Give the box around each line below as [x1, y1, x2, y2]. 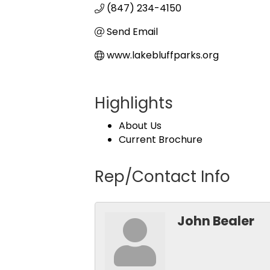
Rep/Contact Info [95, 165, 230, 187]
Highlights [95, 92, 173, 114]
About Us [119, 118, 162, 133]
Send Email [107, 25, 158, 39]
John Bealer [177, 212, 254, 230]
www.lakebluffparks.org [107, 48, 219, 62]
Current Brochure [119, 132, 202, 146]
